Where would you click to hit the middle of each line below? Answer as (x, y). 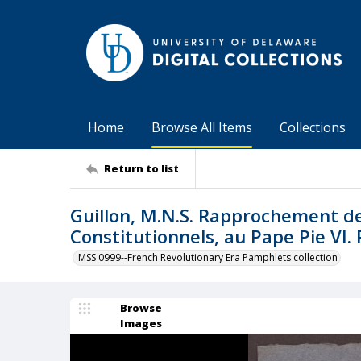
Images (141, 323)
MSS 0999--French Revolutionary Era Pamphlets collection (208, 257)
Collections (313, 127)
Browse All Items (202, 127)
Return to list (141, 168)
